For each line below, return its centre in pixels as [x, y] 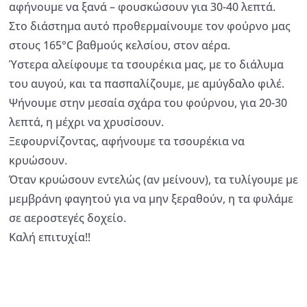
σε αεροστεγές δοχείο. [67, 218]
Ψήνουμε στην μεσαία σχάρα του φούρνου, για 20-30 [148, 103]
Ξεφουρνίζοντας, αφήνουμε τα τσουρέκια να [127, 142]
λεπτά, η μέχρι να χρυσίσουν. [86, 122]
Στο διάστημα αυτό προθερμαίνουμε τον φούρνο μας [150, 26]
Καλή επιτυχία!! [50, 237]
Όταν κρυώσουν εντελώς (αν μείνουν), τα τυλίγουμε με [153, 180]
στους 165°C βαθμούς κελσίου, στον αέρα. [120, 46]
